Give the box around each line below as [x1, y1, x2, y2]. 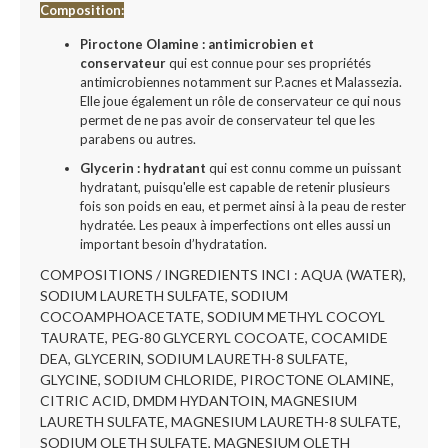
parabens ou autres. [80, 131, 196, 147]
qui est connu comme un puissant [209, 160, 401, 176]
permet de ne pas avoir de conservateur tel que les [80, 112, 375, 128]
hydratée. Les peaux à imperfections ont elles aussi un [80, 217, 391, 233]
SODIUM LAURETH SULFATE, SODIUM [40, 287, 288, 304]
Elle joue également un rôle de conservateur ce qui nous [80, 93, 401, 109]
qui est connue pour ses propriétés [169, 55, 371, 71]
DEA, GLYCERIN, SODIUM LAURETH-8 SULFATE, [40, 350, 348, 367]
